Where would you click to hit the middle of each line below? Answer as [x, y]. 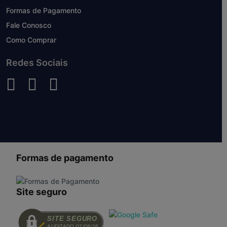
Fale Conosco [29, 25]
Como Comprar [31, 40]
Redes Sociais [37, 62]
